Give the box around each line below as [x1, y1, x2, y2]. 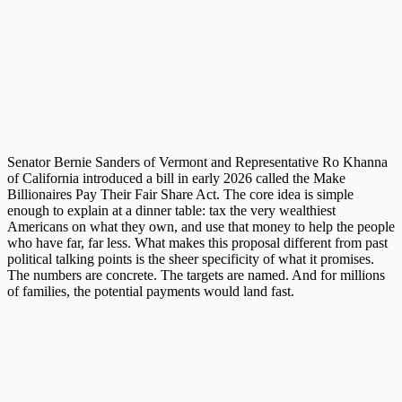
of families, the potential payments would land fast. [7, 284, 294, 300]
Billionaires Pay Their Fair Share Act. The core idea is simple [7, 187, 354, 203]
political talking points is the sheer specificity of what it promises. [7, 251, 374, 267]
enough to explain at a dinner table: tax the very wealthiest [7, 203, 336, 219]
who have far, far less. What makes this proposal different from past [7, 235, 388, 251]
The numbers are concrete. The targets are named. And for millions [7, 267, 385, 284]
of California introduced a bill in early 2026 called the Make [7, 170, 345, 187]
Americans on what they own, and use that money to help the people [7, 219, 395, 235]
